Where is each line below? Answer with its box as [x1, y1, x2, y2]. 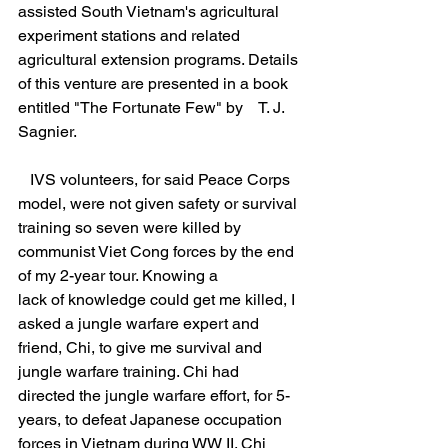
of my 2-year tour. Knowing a [18, 266, 218, 285]
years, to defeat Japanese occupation [18, 410, 286, 429]
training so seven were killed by [18, 218, 245, 237]
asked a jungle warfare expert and [18, 314, 263, 333]
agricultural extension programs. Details [18, 50, 302, 69]
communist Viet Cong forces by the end [18, 242, 298, 261]
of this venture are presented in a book [18, 74, 292, 93]
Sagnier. [18, 122, 77, 141]
